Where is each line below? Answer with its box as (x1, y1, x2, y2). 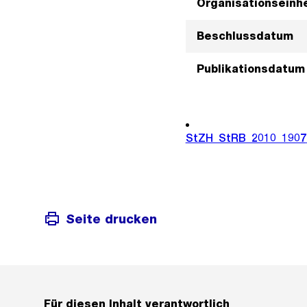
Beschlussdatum (196, 29, 293, 42)
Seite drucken (66, 211, 157, 226)
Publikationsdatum (196, 62, 305, 75)
